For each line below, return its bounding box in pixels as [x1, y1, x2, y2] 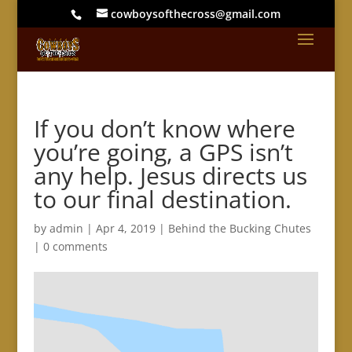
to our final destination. [33, 183, 291, 215]
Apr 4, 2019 [95, 221, 156, 236]
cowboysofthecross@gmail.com [111, 5, 281, 21]
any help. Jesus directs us [33, 159, 307, 192]
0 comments [42, 239, 108, 254]
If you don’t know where [33, 112, 295, 145]
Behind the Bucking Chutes [167, 221, 311, 236]
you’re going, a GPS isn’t [33, 136, 293, 168]
